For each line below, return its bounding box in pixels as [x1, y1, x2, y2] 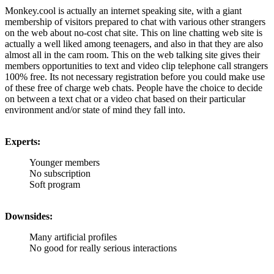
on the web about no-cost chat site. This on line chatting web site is [5, 28, 262, 39]
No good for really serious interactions [29, 243, 177, 254]
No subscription [29, 168, 91, 179]
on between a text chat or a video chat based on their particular [5, 94, 245, 105]
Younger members [29, 157, 100, 168]
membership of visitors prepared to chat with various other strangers [5, 17, 265, 28]
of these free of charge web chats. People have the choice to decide [5, 83, 262, 94]
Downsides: [5, 211, 53, 222]
